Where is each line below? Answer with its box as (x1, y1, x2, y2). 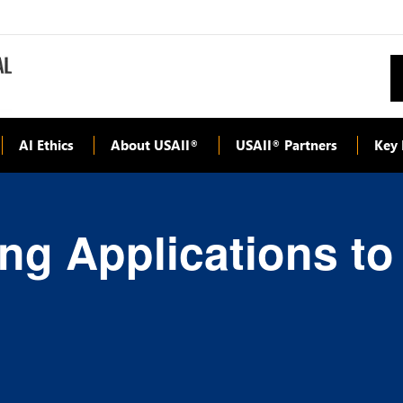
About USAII (111, 135, 190, 154)
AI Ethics (19, 135, 74, 154)
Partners (281, 135, 337, 154)
